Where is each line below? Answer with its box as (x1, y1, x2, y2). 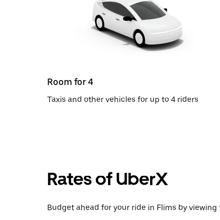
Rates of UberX (47, 168, 168, 190)
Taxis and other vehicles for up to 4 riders (47, 94, 198, 104)
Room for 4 (47, 76, 93, 87)
